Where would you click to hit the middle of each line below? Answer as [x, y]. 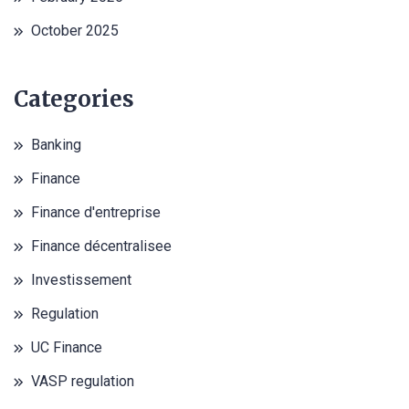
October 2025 [75, 31]
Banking [56, 145]
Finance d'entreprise [96, 213]
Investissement [81, 280]
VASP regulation [83, 382]
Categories [74, 100]
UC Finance [67, 348]
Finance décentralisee [101, 246]
